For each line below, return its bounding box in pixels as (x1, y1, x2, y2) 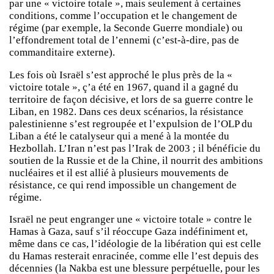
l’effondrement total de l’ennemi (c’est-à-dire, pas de (9, 34, 239, 46)
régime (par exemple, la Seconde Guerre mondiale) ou (9, 21, 243, 34)
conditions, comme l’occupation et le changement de (9, 9, 237, 21)
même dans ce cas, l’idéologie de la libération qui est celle (9, 238, 261, 250)
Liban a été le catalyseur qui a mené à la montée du (9, 130, 229, 142)
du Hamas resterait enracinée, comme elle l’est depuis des (9, 250, 259, 262)
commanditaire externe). (9, 46, 115, 58)
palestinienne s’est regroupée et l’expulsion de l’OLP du (9, 117, 253, 130)
